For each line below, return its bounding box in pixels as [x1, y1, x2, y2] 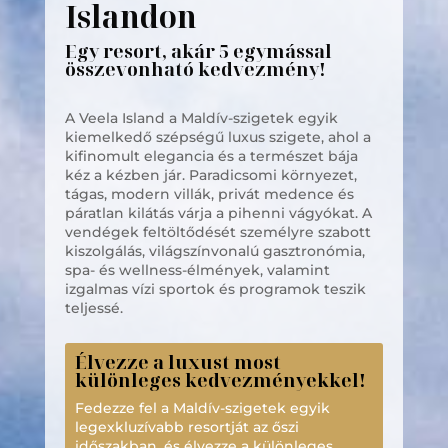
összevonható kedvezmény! [64, 57, 326, 81]
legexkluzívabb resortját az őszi [74, 418, 299, 436]
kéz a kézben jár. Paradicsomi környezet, [64, 166, 357, 184]
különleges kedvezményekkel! [74, 368, 366, 392]
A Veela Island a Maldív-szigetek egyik [64, 109, 338, 127]
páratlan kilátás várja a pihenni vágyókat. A [64, 204, 372, 222]
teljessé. [64, 299, 123, 317]
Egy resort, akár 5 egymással [64, 39, 332, 63]
